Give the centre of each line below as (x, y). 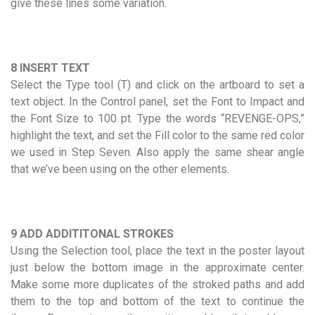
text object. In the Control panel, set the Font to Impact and (157, 101)
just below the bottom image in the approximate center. (157, 267)
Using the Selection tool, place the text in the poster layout (157, 250)
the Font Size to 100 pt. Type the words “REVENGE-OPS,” (157, 118)
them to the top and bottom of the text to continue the (157, 301)
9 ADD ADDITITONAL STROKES (92, 233)
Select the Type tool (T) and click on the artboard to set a (157, 84)
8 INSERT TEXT (50, 67)
